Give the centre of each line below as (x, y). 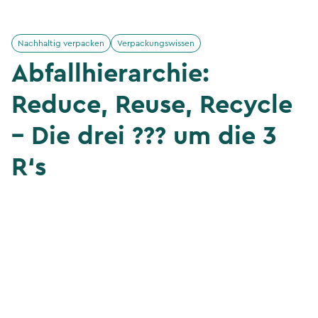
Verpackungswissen (156, 43)
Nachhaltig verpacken (61, 43)
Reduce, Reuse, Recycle (152, 105)
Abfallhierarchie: (110, 74)
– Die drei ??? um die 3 (144, 136)
